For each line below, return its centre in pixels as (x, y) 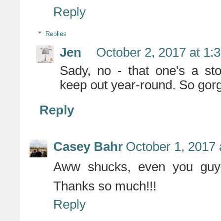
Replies (56, 34)
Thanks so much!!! (105, 186)
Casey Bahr (88, 147)
